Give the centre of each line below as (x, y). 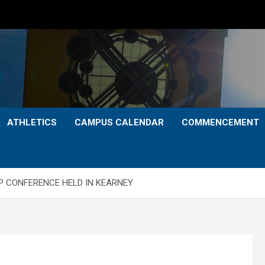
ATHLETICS (32, 122)
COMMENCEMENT (220, 122)
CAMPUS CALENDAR (119, 122)
